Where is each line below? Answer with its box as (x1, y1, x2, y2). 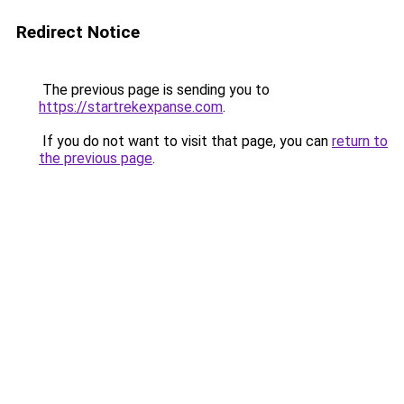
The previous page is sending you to (39, 81, 270, 98)
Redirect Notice (16, 22, 140, 42)
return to (332, 133, 388, 150)
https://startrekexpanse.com (39, 98, 223, 115)
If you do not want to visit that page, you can (39, 133, 332, 150)
